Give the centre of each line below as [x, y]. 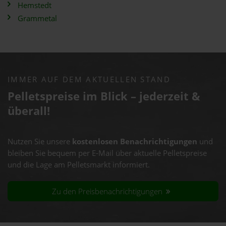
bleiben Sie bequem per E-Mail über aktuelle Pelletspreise [107, 153]
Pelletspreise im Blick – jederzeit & [104, 96]
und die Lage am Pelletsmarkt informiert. [79, 165]
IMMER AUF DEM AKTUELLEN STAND [89, 79]
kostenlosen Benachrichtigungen [135, 142]
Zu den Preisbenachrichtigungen [108, 191]
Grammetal [37, 18]
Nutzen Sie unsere [40, 142]
